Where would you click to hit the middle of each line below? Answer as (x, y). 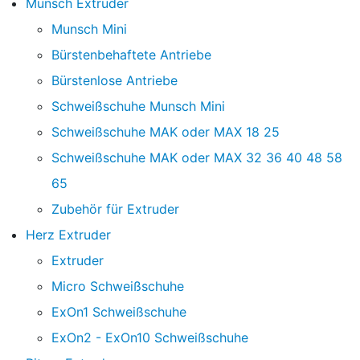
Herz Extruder (68, 234)
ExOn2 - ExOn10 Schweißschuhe (150, 337)
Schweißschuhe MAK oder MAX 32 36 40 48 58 (197, 157)
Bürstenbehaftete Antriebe (131, 54)
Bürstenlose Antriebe (115, 80)
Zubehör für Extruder (115, 209)
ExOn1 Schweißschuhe (119, 311)
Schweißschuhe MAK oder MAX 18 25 (166, 131)
